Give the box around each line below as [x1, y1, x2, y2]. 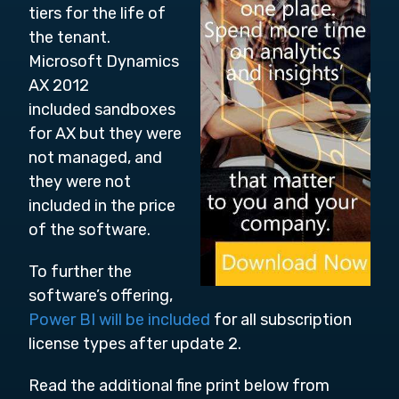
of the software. [28, 219, 151, 240]
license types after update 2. [28, 333, 241, 354]
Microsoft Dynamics [28, 51, 179, 71]
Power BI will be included [28, 309, 210, 330]
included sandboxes [28, 99, 175, 119]
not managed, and [28, 147, 162, 167]
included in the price [28, 195, 175, 216]
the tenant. [28, 27, 110, 47]
